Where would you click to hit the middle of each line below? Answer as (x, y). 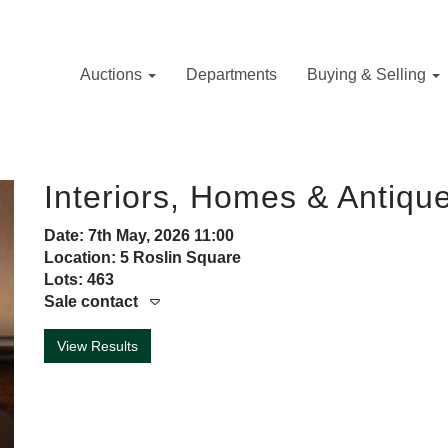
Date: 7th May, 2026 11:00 (139, 235)
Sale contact (91, 301)
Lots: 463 (79, 279)
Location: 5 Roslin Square (142, 257)
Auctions (113, 74)
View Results (97, 346)
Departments (231, 74)
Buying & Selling (368, 74)
